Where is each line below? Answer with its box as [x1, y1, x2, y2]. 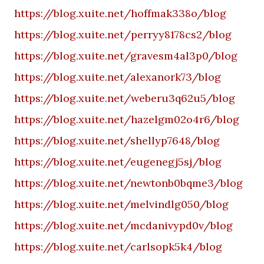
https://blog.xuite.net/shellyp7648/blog [14, 134, 220, 147]
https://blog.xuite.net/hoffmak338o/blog [14, 6, 226, 20]
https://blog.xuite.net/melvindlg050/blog [14, 197, 229, 211]
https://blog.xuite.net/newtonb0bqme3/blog [14, 176, 243, 190]
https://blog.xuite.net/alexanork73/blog [14, 70, 221, 84]
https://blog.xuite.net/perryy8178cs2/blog [14, 28, 232, 41]
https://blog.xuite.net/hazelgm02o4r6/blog [14, 113, 239, 126]
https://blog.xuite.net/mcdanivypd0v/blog [14, 219, 233, 232]
